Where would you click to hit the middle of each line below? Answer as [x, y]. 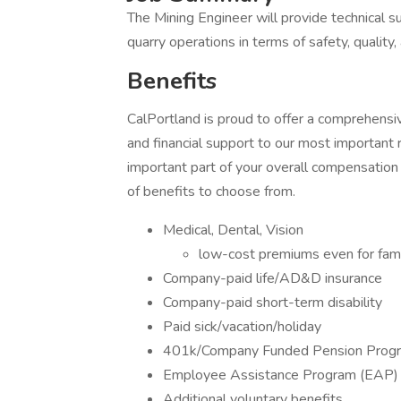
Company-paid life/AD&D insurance [273, 278]
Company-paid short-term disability [273, 303]
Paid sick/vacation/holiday [242, 327]
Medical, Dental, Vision [235, 230]
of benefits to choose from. [213, 192]
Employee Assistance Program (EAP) [281, 375]
